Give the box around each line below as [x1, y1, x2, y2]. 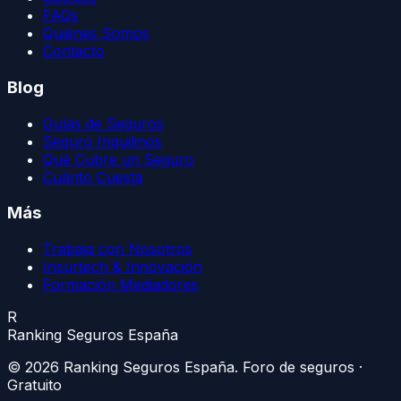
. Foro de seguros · [235, 358, 363, 377]
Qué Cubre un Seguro [43, 149, 194, 168]
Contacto [43, 42, 105, 61]
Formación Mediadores [43, 276, 199, 294]
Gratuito [7, 376, 62, 395]
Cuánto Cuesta [43, 167, 143, 186]
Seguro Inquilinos [43, 132, 162, 150]
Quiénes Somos [43, 24, 149, 43]
